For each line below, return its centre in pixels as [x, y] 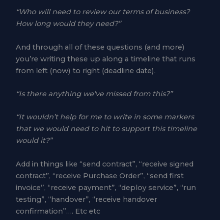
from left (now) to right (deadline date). [85, 70]
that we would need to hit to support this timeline [106, 129]
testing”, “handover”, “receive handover [86, 199]
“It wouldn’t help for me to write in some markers [105, 117]
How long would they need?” [68, 24]
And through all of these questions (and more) [100, 47]
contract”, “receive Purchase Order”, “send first [99, 176]
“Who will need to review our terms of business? [102, 12]
